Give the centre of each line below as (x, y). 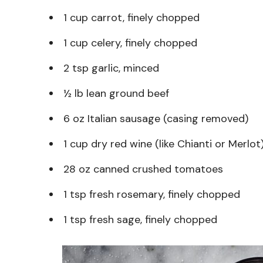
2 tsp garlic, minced (111, 68)
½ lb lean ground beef (116, 93)
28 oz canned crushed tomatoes (143, 169)
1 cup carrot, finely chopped (131, 17)
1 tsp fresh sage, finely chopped (140, 219)
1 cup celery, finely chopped (130, 43)
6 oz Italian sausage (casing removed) (156, 118)
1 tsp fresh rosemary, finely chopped (152, 194)
